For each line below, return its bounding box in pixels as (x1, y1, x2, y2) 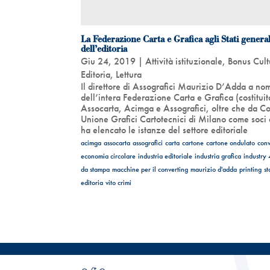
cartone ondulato (206, 137, 256, 148)
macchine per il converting (112, 164, 189, 174)
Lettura (116, 67, 142, 81)
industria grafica (195, 151, 242, 161)
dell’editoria (81, 42, 128, 55)
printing (239, 164, 262, 174)
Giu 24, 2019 (81, 54, 136, 67)
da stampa (81, 164, 110, 174)
